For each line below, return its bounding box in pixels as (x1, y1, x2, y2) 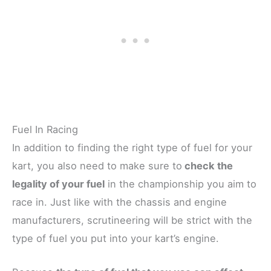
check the (182, 159, 233, 172)
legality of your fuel (12, 177, 105, 190)
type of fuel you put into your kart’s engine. (12, 232, 219, 244)
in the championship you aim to (105, 177, 256, 190)
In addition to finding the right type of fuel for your (12, 141, 252, 154)
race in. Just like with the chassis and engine (12, 195, 227, 208)
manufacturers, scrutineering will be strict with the (12, 214, 252, 226)
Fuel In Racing (12, 123, 78, 135)
